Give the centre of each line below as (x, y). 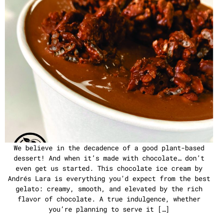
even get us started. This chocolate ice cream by (109, 168)
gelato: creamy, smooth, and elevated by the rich (109, 189)
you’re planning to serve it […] (109, 209)
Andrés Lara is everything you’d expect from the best (109, 178)
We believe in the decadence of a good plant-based (109, 148)
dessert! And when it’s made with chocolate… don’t (109, 158)
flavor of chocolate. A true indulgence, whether (109, 199)
